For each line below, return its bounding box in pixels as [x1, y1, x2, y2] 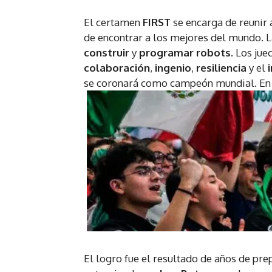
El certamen [84, 16, 143, 29]
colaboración [84, 61, 150, 75]
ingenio [155, 61, 191, 75]
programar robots [139, 46, 231, 59]
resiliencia [196, 61, 249, 75]
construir [84, 46, 132, 59]
